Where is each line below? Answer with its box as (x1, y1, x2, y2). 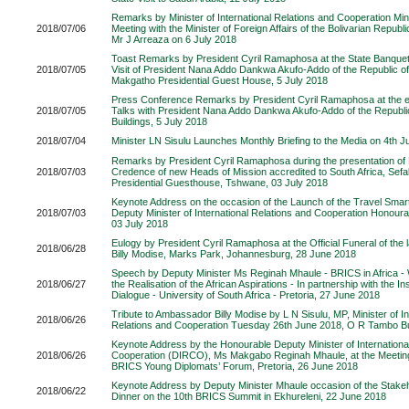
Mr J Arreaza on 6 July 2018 (111, 34, 236, 45)
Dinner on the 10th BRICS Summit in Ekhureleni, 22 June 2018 (111, 391, 386, 402)
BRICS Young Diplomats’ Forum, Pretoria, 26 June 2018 (111, 361, 358, 372)
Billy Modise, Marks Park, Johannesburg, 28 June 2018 (111, 248, 356, 259)
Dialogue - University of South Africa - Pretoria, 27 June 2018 (111, 289, 380, 300)
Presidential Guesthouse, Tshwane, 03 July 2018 (111, 177, 328, 188)
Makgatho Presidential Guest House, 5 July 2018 (111, 75, 328, 86)
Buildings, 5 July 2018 (111, 116, 207, 127)
